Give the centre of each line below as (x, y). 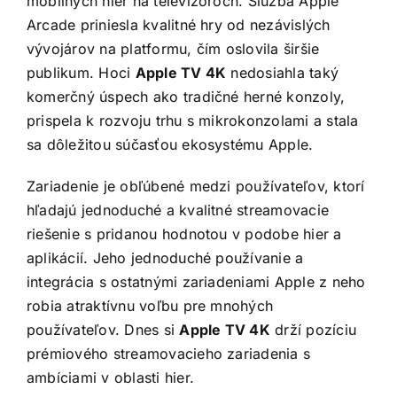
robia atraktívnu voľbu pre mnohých (150, 306)
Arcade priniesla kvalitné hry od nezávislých (179, 25)
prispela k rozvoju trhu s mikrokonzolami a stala (193, 121)
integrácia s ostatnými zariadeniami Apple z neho (196, 282)
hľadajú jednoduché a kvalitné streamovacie (178, 210)
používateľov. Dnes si (103, 330)
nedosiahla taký (283, 73)
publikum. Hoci (81, 73)
